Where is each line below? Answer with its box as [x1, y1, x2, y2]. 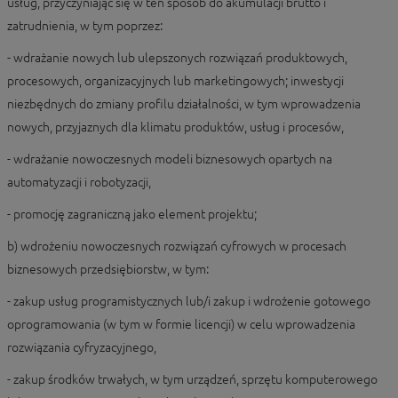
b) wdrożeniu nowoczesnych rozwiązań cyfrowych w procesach [7, 239, 346, 253]
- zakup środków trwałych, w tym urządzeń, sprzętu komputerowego [7, 372, 378, 386]
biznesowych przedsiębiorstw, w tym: [7, 262, 209, 276]
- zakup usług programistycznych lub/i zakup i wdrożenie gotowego [7, 294, 370, 308]
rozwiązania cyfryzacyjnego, [7, 340, 156, 354]
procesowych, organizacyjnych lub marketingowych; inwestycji [7, 74, 344, 88]
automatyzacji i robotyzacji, [7, 175, 151, 189]
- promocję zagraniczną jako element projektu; [7, 207, 257, 221]
